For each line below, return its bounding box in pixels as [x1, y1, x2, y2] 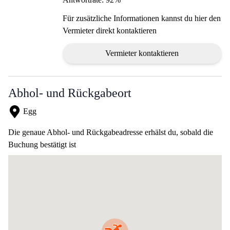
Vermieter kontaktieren [105, 49, 179, 58]
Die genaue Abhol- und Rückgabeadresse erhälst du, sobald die [8, 128, 213, 137]
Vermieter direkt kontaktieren [62, 26, 157, 35]
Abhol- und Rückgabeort [8, 86, 131, 100]
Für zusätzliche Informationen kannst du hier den [62, 14, 221, 23]
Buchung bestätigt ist [8, 140, 76, 149]
